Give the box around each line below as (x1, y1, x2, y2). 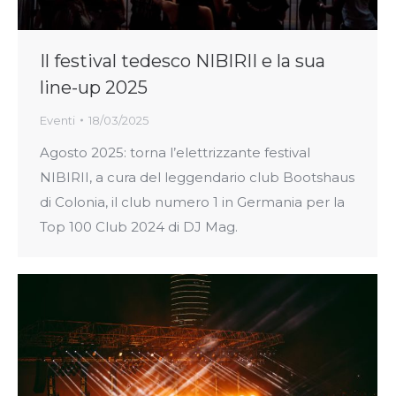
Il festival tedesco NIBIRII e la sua (40, 49, 325, 72)
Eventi (40, 112, 75, 127)
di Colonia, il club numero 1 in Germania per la (40, 193, 345, 210)
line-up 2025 (40, 76, 148, 98)
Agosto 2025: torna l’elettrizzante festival (40, 143, 310, 161)
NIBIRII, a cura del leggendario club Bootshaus (40, 168, 354, 186)
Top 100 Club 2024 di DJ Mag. (40, 217, 238, 235)
